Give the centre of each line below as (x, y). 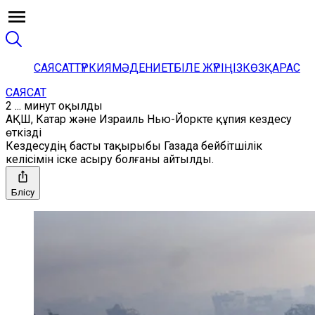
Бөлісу (23, 192)
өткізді (24, 133)
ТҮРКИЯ (93, 68)
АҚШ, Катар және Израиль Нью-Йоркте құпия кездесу (149, 119)
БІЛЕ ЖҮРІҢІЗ (208, 68)
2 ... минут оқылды (54, 106)
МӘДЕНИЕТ (143, 68)
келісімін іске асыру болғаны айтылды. (110, 159)
